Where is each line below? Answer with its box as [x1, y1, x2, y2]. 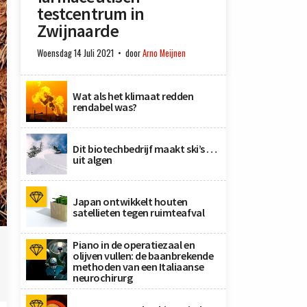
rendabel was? [73, 100, 137, 114]
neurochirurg [73, 271, 133, 284]
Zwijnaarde [37, 20, 119, 42]
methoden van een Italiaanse [73, 260, 204, 273]
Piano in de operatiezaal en [73, 238, 195, 251]
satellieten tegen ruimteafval [73, 206, 205, 219]
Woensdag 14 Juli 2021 [37, 47, 114, 60]
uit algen [73, 153, 112, 167]
